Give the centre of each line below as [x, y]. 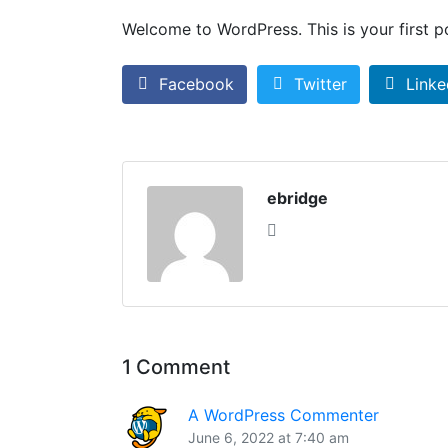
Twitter [320, 84]
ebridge [297, 198]
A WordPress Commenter [283, 415]
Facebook [196, 84]
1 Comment [176, 367]
